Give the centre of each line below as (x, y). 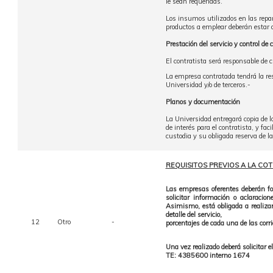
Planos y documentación (203, 102)
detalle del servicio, (193, 214)
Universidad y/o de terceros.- (208, 85)
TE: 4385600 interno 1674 (207, 255)
